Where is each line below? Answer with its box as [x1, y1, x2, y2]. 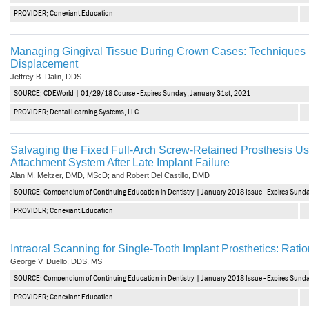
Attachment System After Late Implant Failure [10, 156, 230, 168]
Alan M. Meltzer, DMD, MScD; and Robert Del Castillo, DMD [10, 170, 210, 179]
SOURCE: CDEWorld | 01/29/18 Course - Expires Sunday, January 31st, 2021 [14, 89, 250, 98]
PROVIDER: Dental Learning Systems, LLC [14, 108, 139, 117]
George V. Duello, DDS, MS [10, 257, 102, 266]
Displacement [10, 57, 78, 70]
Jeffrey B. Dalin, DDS [10, 72, 81, 81]
